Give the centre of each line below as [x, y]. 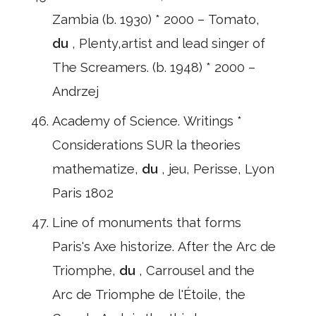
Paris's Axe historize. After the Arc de [164, 247]
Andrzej [75, 91]
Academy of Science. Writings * [147, 121]
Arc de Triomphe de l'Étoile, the [149, 294]
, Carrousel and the [197, 271]
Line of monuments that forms [147, 223]
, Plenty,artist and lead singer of [169, 43]
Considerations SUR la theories [146, 145]
